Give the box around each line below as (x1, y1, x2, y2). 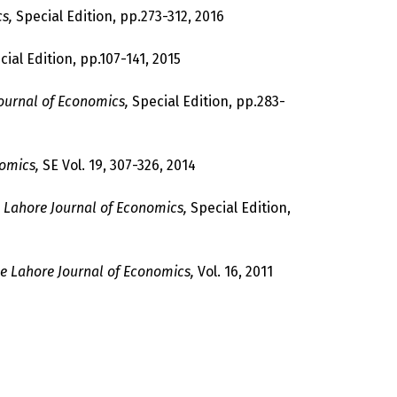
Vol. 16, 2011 (194, 263, 273, 280)
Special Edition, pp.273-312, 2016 (12, 8, 224, 25)
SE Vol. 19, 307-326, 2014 (39, 157, 196, 174)
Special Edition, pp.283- (128, 93, 285, 110)
